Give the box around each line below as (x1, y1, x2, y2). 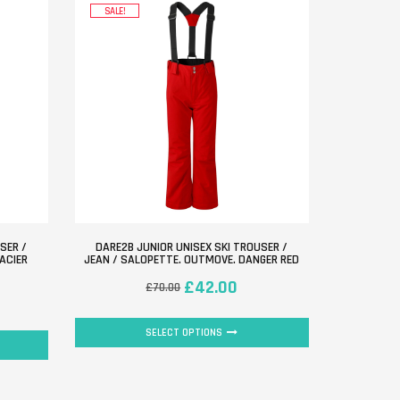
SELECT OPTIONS (146, 325, 223, 339)
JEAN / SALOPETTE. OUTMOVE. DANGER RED (84, 251, 300, 268)
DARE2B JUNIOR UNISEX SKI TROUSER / (96, 238, 288, 255)
